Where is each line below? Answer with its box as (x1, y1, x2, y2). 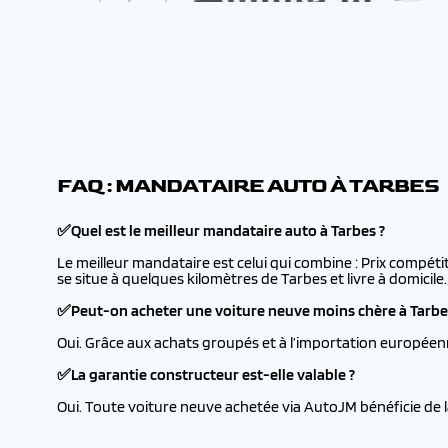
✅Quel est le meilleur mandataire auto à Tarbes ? (57, 221, 385, 240)
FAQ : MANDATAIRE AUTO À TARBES (57, 174, 439, 198)
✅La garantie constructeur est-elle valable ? (57, 365, 355, 384)
